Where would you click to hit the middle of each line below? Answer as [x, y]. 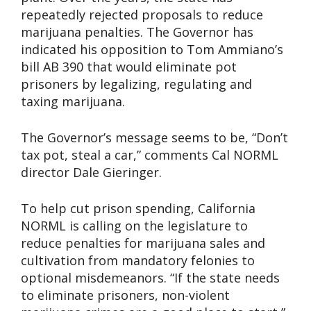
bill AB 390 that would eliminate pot [129, 67]
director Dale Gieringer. [91, 173]
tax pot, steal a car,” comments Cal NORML [150, 155]
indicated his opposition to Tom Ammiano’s [152, 50]
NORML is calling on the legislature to [134, 226]
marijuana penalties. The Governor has [137, 32]
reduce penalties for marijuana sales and [143, 243]
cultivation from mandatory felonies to [138, 261]
